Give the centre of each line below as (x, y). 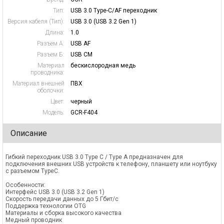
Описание (29, 133)
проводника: (47, 72)
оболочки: (51, 90)
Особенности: (25, 185)
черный (81, 101)
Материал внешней (38, 83)
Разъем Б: (51, 54)
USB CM (81, 54)
